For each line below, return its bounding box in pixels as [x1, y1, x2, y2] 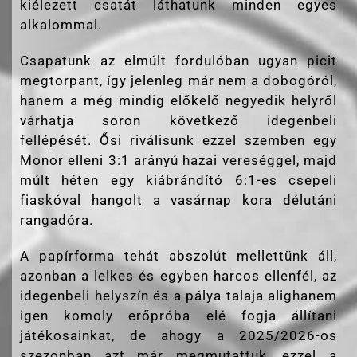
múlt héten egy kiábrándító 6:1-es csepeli [20, 172, 337, 189]
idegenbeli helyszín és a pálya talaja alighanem [20, 288, 337, 304]
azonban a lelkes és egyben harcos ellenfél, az [20, 268, 337, 284]
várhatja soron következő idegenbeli [20, 112, 337, 129]
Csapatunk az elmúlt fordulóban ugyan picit [20, 53, 337, 69]
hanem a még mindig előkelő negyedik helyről [20, 92, 337, 109]
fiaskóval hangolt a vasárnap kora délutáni [20, 192, 337, 209]
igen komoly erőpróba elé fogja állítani [20, 308, 337, 324]
